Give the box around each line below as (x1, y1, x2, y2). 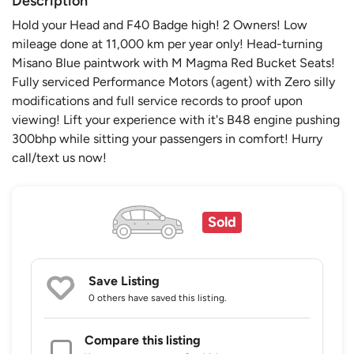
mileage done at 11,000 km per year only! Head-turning (12, 36, 322, 51)
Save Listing (88, 273, 160, 289)
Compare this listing (85, 333, 201, 348)
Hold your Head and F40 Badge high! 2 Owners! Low (12, 17, 307, 32)
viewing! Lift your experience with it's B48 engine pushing (12, 111, 340, 127)
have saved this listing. (126, 292, 227, 304)
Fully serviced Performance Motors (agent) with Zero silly (12, 73, 335, 89)
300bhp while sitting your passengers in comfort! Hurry (12, 130, 322, 146)
